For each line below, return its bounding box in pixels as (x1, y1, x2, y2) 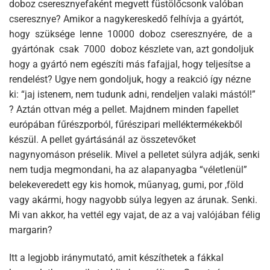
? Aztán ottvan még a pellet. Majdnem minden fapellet (9, 104, 239, 116)
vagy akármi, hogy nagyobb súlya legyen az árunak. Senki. (9, 194, 257, 206)
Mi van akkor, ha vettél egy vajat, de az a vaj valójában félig (9, 209, 260, 221)
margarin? (9, 224, 52, 236)
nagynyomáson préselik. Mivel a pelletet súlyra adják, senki (9, 149, 260, 161)
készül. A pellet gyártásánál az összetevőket (9, 134, 196, 146)
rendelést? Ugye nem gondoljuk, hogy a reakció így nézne (9, 74, 251, 86)
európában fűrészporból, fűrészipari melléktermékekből (9, 119, 242, 131)
